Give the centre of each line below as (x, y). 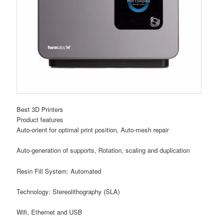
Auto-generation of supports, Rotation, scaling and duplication (103, 150)
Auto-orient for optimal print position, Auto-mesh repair (93, 130)
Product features (40, 120)
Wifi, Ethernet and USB (50, 212)
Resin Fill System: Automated (59, 171)
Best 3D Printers (40, 109)
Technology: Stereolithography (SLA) (68, 191)
